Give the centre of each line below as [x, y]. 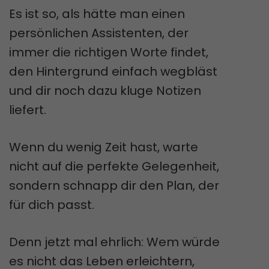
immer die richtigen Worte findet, [109, 52]
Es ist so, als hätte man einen [97, 14]
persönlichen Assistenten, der [99, 33]
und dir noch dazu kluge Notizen [105, 90]
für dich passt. [52, 204]
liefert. [28, 110]
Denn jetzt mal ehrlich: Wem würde [114, 242]
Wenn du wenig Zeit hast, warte [104, 147]
